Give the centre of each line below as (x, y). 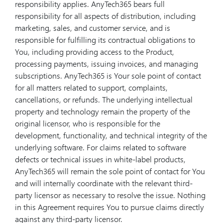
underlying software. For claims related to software (101, 147)
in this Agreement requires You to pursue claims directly (110, 207)
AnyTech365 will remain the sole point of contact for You (110, 171)
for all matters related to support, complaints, (91, 87)
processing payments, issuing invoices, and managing (107, 63)
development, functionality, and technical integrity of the (111, 135)
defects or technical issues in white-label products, (100, 159)
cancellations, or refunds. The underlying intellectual (104, 99)
